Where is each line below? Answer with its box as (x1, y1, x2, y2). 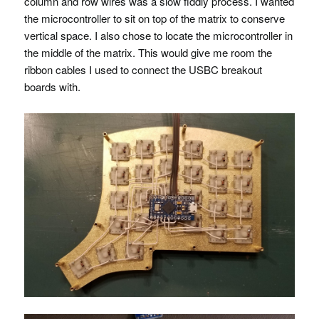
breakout (218, 61, 262, 77)
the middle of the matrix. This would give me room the (23, 44, 272, 60)
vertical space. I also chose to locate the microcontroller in (23, 27, 293, 43)
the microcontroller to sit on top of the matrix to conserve (23, 10, 285, 26)
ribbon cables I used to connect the (23, 61, 189, 77)
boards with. (23, 78, 80, 94)
